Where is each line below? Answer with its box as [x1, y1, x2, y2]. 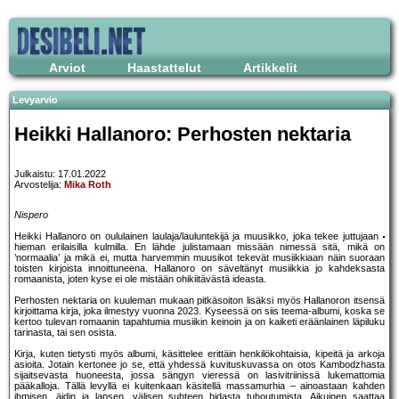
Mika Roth [64, 179, 111, 191]
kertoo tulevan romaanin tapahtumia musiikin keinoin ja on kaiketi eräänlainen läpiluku [14, 316, 385, 328]
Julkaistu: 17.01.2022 [14, 168, 106, 180]
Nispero [14, 209, 48, 221]
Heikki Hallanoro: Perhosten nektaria [14, 122, 351, 145]
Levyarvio [12, 94, 58, 105]
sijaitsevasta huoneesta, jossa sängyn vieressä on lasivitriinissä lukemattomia [14, 370, 385, 381]
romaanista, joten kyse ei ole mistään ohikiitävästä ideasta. [14, 273, 266, 285]
